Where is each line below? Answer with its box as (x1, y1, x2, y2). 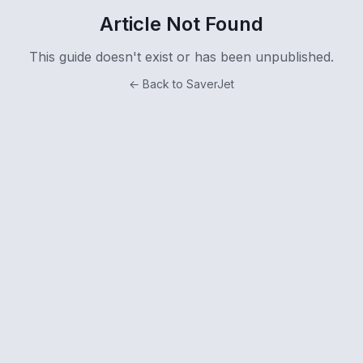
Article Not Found (100, 11, 263, 36)
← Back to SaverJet (129, 76, 234, 91)
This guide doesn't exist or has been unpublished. (29, 48, 334, 65)
